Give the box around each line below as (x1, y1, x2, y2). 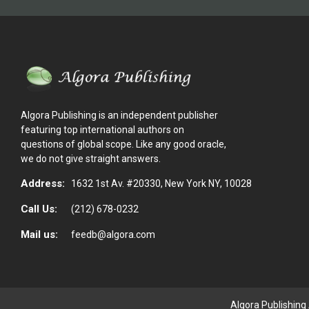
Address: (21, 177, 65, 190)
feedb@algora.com (71, 228, 155, 240)
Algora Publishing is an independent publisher (21, 109, 218, 121)
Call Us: (21, 202, 57, 215)
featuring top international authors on (21, 123, 184, 135)
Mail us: (21, 228, 58, 241)
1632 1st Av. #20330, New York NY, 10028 (71, 177, 252, 189)
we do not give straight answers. (21, 152, 161, 164)
